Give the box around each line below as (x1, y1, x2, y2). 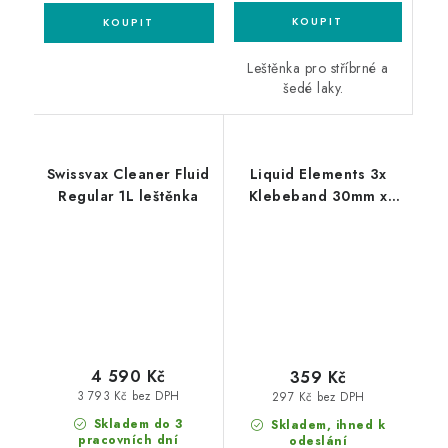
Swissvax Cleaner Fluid (46, 164, 210, 185)
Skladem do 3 (89, 415, 183, 434)
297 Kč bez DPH (271, 389, 365, 406)
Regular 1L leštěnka (58, 186, 199, 207)
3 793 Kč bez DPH (76, 388, 180, 405)
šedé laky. (282, 78, 353, 99)
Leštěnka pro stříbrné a (247, 58, 389, 79)
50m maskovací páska (240, 208, 397, 229)
